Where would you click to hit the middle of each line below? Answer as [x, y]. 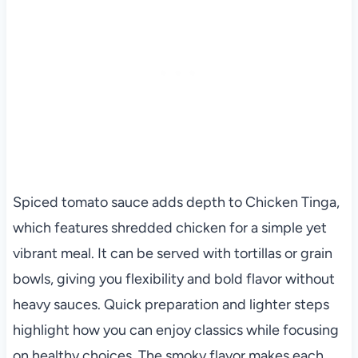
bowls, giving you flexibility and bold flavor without [173, 279]
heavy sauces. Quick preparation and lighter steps [171, 305]
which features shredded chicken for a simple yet [169, 228]
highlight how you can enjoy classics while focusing [175, 330]
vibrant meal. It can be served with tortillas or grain [172, 254]
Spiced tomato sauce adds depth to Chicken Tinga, [176, 203]
